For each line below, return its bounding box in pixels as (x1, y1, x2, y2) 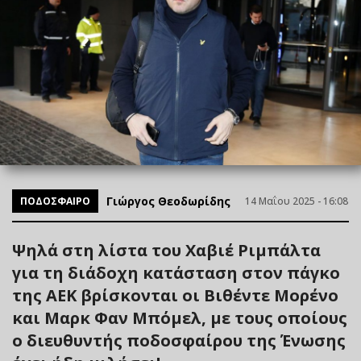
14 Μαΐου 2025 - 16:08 (245, 193, 348, 208)
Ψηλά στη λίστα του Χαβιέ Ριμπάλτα (12, 239, 321, 261)
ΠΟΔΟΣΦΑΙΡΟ (20, 193, 90, 208)
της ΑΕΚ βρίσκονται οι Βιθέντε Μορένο (12, 284, 338, 306)
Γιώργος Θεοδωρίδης (106, 193, 230, 209)
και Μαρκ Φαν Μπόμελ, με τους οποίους (12, 306, 347, 329)
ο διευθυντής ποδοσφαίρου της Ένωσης (12, 329, 346, 351)
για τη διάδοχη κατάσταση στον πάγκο (12, 261, 340, 284)
